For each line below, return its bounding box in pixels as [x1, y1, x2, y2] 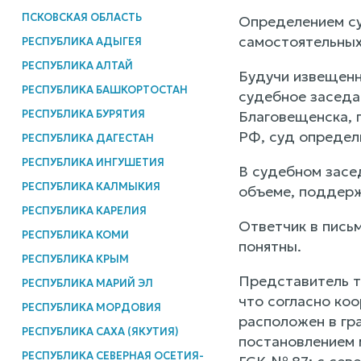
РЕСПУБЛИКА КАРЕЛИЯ [21, 203, 147, 218]
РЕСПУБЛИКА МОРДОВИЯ [21, 300, 161, 314]
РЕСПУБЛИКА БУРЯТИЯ [21, 106, 145, 121]
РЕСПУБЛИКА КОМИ [21, 227, 129, 242]
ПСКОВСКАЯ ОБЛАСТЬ [21, 10, 142, 24]
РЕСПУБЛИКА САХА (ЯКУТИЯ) [21, 324, 179, 338]
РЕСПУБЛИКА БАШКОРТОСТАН [21, 82, 188, 97]
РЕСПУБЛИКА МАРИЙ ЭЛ [21, 276, 153, 290]
